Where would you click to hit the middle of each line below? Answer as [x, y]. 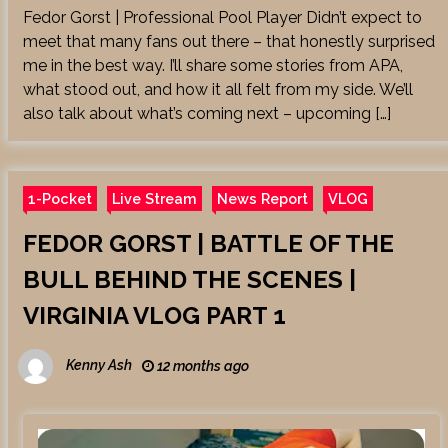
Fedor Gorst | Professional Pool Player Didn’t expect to [222, 18]
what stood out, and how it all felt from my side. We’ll [217, 90]
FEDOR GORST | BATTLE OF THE [208, 244]
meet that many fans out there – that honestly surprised [228, 42]
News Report [262, 199]
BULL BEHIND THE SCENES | [189, 280]
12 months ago [201, 366]
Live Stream [154, 199]
